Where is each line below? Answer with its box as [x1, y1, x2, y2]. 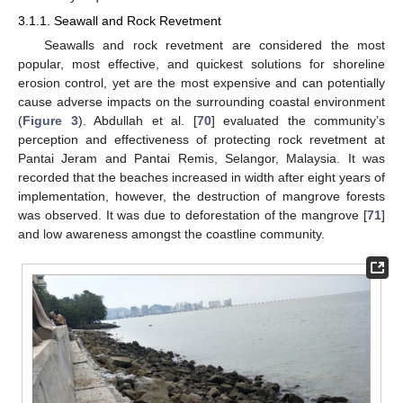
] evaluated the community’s [210, 112, 385, 128]
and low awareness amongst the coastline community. [18, 226, 325, 241]
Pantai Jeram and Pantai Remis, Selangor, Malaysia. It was [18, 150, 385, 166]
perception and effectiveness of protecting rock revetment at [18, 131, 385, 147]
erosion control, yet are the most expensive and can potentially [18, 75, 385, 90]
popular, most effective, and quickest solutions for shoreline [18, 56, 385, 71]
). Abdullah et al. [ [77, 112, 197, 128]
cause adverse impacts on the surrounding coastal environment [18, 94, 385, 109]
